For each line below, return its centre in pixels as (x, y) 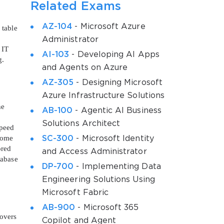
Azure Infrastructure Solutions (103, 95)
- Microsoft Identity (114, 138)
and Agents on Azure (85, 67)
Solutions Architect (81, 123)
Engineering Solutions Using (98, 179)
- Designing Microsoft (118, 82)
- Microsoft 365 (107, 207)
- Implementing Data (117, 166)
